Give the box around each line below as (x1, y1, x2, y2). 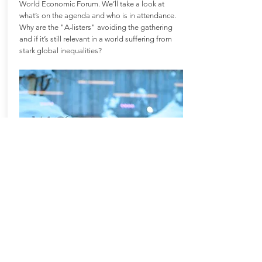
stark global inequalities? (19, 46, 102, 55)
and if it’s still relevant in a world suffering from (19, 35, 172, 43)
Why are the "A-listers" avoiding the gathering (19, 23, 173, 32)
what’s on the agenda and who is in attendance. (19, 11, 176, 20)
